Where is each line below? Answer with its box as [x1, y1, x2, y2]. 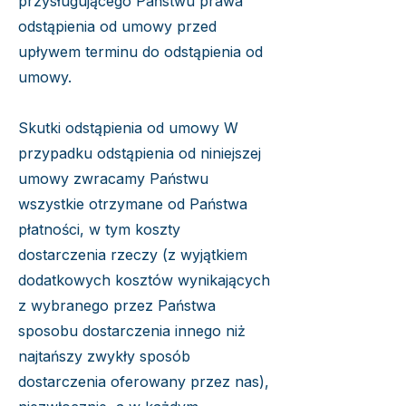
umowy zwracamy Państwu [18, 169, 208, 188]
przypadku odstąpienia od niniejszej [18, 144, 261, 162]
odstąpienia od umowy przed [18, 17, 217, 35]
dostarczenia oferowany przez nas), [18, 372, 269, 391]
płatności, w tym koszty [18, 220, 180, 238]
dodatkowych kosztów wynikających [18, 271, 270, 289]
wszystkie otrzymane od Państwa [18, 195, 247, 213]
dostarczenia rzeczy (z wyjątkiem [18, 246, 247, 264]
